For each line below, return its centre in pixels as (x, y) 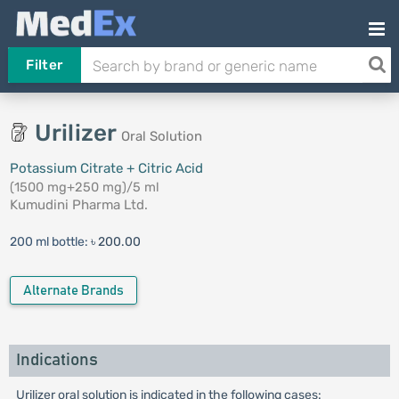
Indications (57, 360)
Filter (45, 65)
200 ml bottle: (50, 242)
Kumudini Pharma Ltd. (78, 205)
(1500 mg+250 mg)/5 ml (84, 187)
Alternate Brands (73, 291)
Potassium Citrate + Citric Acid (106, 168)
